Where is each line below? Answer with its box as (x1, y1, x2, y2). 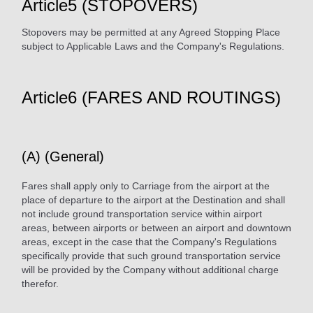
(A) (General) (22, 148, 104, 164)
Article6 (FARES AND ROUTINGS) (22, 87, 281, 107)
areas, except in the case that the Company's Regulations (22, 235, 277, 247)
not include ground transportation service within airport (22, 208, 262, 219)
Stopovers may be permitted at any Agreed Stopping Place (22, 26, 280, 38)
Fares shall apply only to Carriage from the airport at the (22, 180, 270, 191)
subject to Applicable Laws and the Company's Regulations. (22, 40, 284, 52)
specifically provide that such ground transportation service (22, 249, 281, 261)
